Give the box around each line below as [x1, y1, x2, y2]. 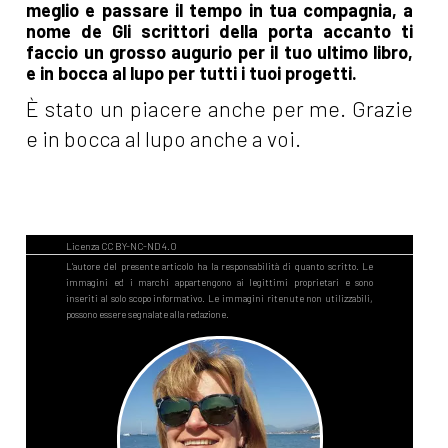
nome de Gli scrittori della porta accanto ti [26, 20, 414, 43]
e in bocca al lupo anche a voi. [26, 126, 302, 152]
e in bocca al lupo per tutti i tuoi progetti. [26, 62, 358, 85]
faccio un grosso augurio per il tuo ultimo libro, [26, 41, 414, 64]
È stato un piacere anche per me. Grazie [26, 96, 414, 122]
